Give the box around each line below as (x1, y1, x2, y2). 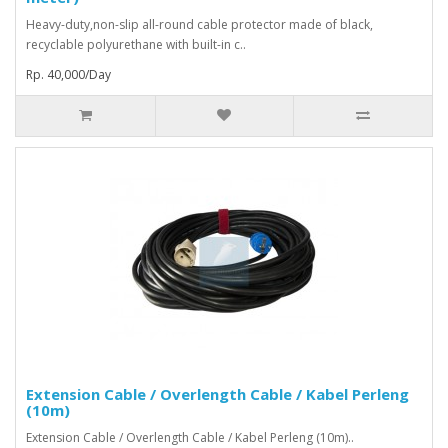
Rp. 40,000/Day (26, 66, 111, 84)
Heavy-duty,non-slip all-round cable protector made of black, (26, 16, 373, 34)
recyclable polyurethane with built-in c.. (26, 36, 246, 54)
